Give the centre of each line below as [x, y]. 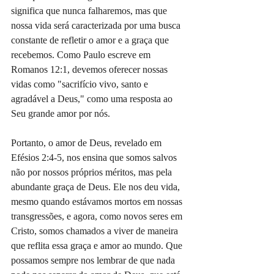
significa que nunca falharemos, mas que [90, 10]
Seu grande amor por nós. [61, 113]
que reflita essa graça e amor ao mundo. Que [98, 245]
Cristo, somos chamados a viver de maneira [96, 231]
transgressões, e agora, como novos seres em [98, 216]
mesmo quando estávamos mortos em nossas [98, 201]
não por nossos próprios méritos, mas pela [93, 172]
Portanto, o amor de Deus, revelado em [87, 143]
